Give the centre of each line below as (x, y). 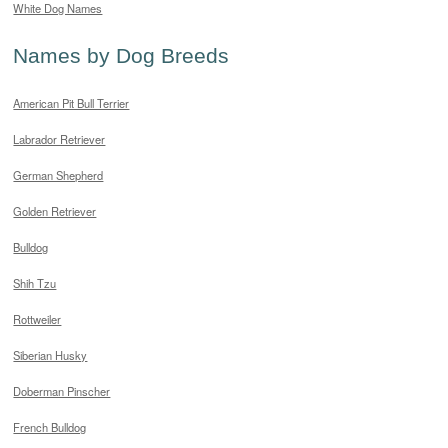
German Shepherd (58, 175)
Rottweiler (37, 319)
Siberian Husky (50, 355)
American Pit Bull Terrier (71, 103)
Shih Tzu (35, 283)
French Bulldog (50, 427)
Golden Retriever (55, 211)
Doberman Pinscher (62, 391)
